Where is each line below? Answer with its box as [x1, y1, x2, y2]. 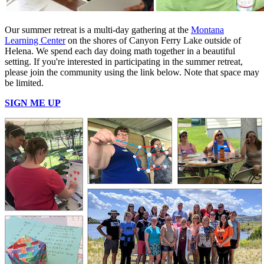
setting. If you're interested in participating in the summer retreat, [5, 56, 243, 67]
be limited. [5, 77, 44, 88]
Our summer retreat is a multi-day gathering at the [5, 24, 191, 35]
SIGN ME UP [5, 97, 61, 108]
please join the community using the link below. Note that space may [5, 67, 259, 77]
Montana [191, 24, 224, 35]
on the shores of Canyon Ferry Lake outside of [65, 35, 241, 45]
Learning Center [5, 35, 65, 45]
